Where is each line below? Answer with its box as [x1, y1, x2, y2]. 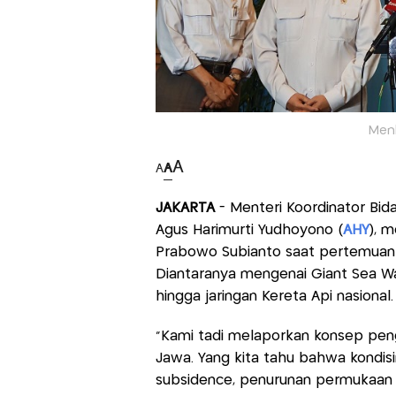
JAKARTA [155, 202, 215, 216]
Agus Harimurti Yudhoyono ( [155, 224, 343, 238]
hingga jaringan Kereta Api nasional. [155, 290, 393, 304]
